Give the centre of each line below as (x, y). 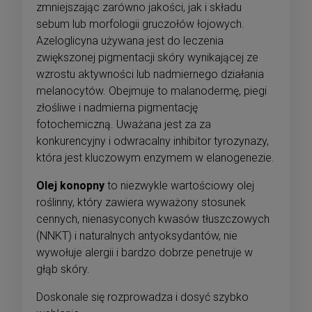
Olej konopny (70, 186)
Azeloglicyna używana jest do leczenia (130, 41)
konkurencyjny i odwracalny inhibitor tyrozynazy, (153, 141)
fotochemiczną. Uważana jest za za (124, 125)
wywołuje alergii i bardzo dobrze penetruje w (145, 253)
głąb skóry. (63, 270)
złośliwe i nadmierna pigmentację (117, 108)
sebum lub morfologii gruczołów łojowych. (140, 24)
